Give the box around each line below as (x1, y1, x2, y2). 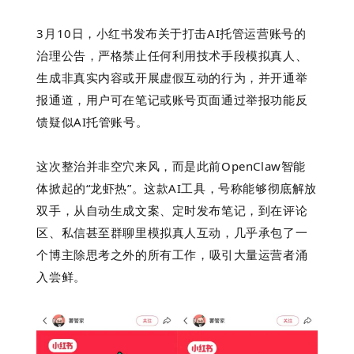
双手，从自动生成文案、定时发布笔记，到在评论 (36, 202, 308, 219)
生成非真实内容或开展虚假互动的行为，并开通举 (36, 70, 308, 86)
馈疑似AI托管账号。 (36, 114, 149, 130)
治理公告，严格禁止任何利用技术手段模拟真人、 (36, 47, 308, 64)
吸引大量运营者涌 (209, 247, 308, 263)
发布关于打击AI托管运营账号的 (133, 25, 307, 42)
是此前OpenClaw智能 (184, 158, 306, 175)
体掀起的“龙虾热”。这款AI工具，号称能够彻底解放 (36, 180, 317, 197)
